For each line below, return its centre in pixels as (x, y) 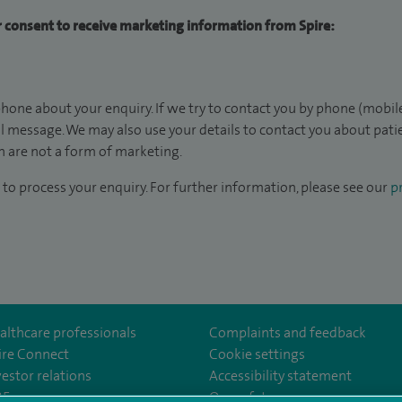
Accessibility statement (281, 376)
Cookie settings (258, 354)
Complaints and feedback (288, 332)
